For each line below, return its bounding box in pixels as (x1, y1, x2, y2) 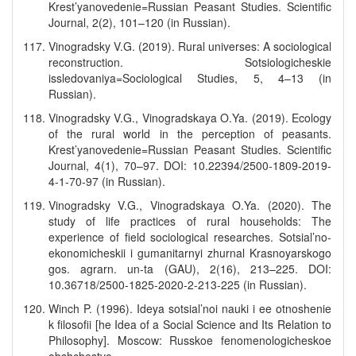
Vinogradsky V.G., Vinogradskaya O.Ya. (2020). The (48, 197, 331, 213)
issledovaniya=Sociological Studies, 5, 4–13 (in (48, 70, 331, 86)
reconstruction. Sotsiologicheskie (48, 54, 331, 70)
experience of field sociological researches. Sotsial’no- (48, 229, 331, 245)
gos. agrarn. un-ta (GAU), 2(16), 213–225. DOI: (48, 261, 331, 277)
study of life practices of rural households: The (48, 213, 331, 229)
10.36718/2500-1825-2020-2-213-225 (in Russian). (48, 277, 307, 292)
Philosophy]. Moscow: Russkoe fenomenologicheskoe (48, 332, 331, 348)
